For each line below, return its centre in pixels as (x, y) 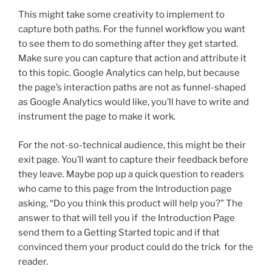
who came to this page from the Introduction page (125, 189)
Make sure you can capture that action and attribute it (132, 59)
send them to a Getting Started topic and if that (119, 232)
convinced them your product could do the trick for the (136, 247)
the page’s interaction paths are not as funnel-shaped (132, 88)
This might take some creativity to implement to (121, 15)
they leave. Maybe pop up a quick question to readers (131, 174)
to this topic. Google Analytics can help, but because (129, 73)
